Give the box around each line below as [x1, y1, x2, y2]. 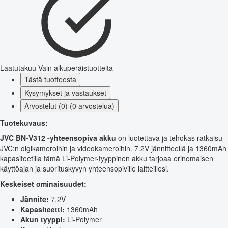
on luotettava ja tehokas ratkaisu [116, 132, 222, 143]
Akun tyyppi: [20, 214, 65, 224]
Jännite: [20, 193, 49, 204]
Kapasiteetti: [20, 204, 65, 214]
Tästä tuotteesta [24, 74, 76, 84]
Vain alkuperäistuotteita [38, 62, 113, 73]
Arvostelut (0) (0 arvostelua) [24, 100, 115, 111]
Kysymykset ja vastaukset [24, 87, 106, 98]
